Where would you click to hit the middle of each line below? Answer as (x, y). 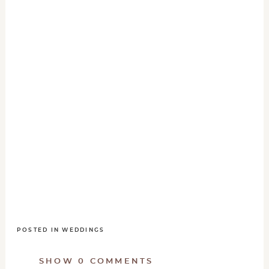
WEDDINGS (83, 231)
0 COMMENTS (116, 262)
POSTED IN (39, 231)
